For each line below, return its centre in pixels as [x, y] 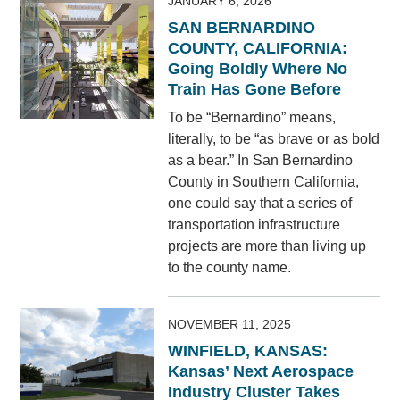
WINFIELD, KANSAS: [248, 351]
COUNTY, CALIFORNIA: [258, 49]
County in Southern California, [264, 182]
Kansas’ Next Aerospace [261, 372]
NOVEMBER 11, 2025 [230, 325]
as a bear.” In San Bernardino [261, 161]
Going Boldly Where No [258, 69]
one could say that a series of [260, 204]
